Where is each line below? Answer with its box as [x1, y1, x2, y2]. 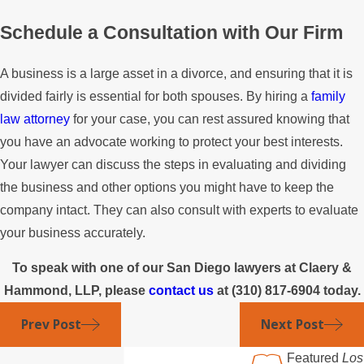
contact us [148, 284, 214, 298]
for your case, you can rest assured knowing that [70, 111, 349, 126]
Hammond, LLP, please [3, 284, 149, 298]
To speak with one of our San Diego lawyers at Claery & [12, 261, 352, 275]
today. [319, 284, 361, 298]
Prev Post [20, 315, 81, 334]
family [311, 89, 345, 103]
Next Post [260, 315, 324, 334]
